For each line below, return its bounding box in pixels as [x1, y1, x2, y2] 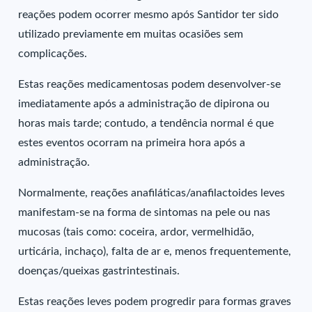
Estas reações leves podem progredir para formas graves [18, 296, 292, 307]
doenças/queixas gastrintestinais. [18, 265, 180, 276]
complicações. [18, 48, 88, 59]
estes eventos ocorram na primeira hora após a [18, 137, 246, 148]
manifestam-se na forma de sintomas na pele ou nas [18, 207, 271, 218]
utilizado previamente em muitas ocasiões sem [18, 29, 244, 40]
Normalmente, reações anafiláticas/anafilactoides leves [18, 187, 286, 198]
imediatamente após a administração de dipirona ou [18, 98, 270, 109]
